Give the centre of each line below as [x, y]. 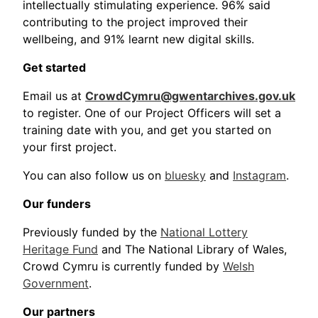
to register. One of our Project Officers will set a [152, 113]
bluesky [185, 176]
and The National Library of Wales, [192, 250]
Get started [54, 68]
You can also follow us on [94, 176]
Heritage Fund [60, 250]
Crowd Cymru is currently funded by [123, 267]
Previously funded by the [92, 232]
